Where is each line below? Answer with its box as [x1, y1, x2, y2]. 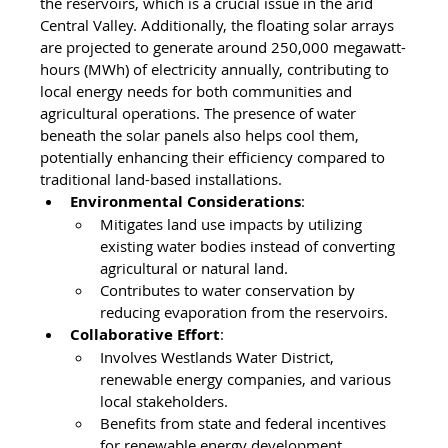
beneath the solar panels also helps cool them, [40, 124, 364, 145]
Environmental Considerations [70, 190, 302, 212]
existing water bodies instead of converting [100, 235, 400, 256]
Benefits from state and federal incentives [100, 412, 391, 433]
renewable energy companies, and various [100, 368, 396, 389]
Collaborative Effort [70, 323, 221, 345]
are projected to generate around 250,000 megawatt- [40, 36, 407, 57]
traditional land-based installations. [40, 168, 283, 189]
